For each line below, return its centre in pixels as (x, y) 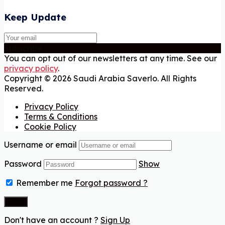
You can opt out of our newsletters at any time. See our (110, 59)
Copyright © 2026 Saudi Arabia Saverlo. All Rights (100, 79)
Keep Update (35, 17)
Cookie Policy (50, 127)
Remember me (43, 183)
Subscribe (23, 48)
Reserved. (24, 89)
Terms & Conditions (61, 117)
